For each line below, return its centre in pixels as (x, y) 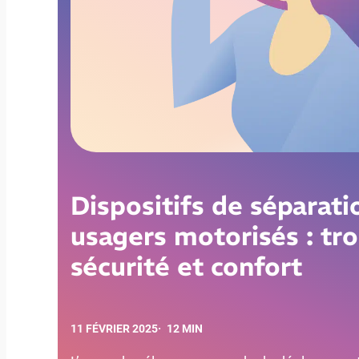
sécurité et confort (186, 266)
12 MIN (185, 329)
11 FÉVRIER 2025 (114, 329)
